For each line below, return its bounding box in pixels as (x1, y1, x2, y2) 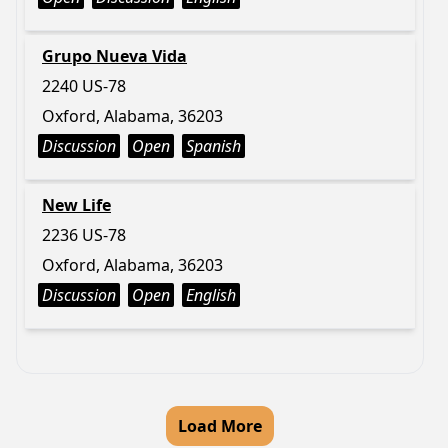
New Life (42, 194, 111, 216)
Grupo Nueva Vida (42, 45, 187, 67)
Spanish (186, 135, 241, 157)
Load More (178, 415, 262, 437)
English (186, 284, 236, 306)
